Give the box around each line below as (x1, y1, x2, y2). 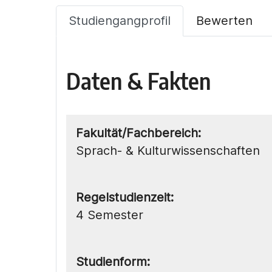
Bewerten (196, 13, 253, 28)
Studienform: (76, 254, 150, 269)
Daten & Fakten (66, 66, 211, 95)
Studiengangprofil (69, 13, 171, 28)
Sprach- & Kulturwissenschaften (76, 143, 260, 158)
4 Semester (76, 207, 143, 222)
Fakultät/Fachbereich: (76, 125, 201, 140)
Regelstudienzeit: (76, 189, 174, 205)
